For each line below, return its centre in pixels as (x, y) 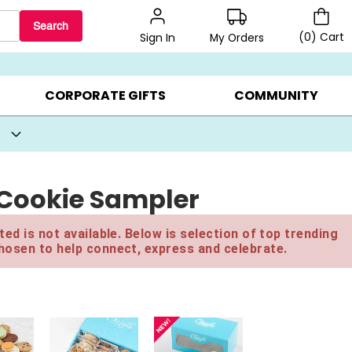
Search (51, 26)
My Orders (237, 38)
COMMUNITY (276, 96)
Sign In (158, 38)
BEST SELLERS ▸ (39, 40)
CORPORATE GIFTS (105, 96)
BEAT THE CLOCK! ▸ (170, 40)
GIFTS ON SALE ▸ (304, 40)
